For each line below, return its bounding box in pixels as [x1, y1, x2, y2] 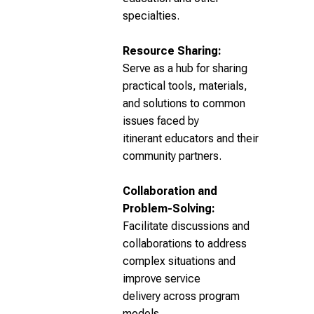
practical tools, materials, [123, 79, 247, 93]
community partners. [123, 149, 221, 163]
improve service [123, 272, 200, 285]
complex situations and [123, 254, 235, 268]
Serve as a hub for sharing [123, 62, 247, 75]
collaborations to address [123, 237, 247, 250]
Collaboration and [123, 184, 217, 198]
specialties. [123, 9, 179, 22]
